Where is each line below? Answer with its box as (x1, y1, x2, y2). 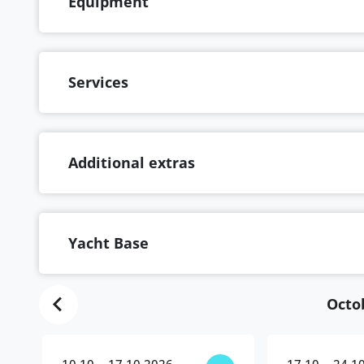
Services (68, 72, 128, 92)
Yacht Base (68, 233, 149, 253)
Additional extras (68, 153, 195, 172)
